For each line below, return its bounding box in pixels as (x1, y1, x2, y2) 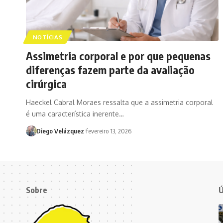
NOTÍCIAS (32, 33, 63, 41)
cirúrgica (26, 76, 67, 91)
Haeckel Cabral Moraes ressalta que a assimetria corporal (26, 98, 213, 107)
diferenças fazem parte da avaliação (26, 62, 195, 77)
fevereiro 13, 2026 (86, 126, 131, 135)
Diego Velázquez (36, 126, 84, 135)
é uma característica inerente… (26, 109, 124, 118)
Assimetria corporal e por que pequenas (26, 48, 211, 63)
